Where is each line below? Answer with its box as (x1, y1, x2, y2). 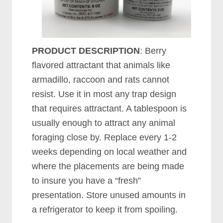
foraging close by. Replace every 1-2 (32, 132, 177, 142)
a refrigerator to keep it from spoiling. (32, 205, 178, 215)
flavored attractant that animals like (32, 60, 171, 70)
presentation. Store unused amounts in (32, 190, 186, 200)
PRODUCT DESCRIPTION (32, 46, 140, 56)
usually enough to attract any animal (32, 118, 176, 128)
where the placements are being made (32, 161, 185, 171)
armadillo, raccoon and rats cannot (32, 75, 170, 85)
